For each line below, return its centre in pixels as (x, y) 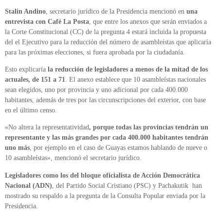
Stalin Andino (25, 11)
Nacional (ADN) (28, 185)
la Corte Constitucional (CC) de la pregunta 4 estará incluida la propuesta (106, 32)
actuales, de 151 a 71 (35, 79)
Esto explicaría (25, 69)
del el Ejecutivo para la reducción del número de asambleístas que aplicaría (108, 42)
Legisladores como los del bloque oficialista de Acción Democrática (102, 175)
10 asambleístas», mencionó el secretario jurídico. (73, 158)
